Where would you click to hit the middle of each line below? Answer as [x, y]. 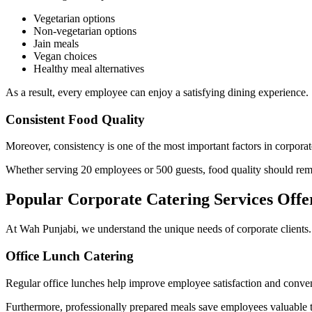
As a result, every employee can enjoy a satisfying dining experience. [157, 92]
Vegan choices [65, 56]
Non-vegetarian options [85, 31]
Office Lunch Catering [70, 256]
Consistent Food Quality [75, 119]
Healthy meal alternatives [89, 68]
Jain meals [56, 43]
